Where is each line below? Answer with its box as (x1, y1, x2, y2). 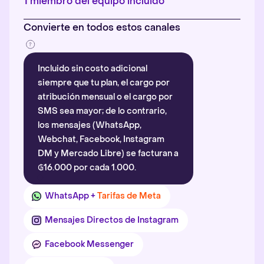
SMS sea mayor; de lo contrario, (38, 105, 167, 117)
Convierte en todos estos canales (24, 21, 180, 34)
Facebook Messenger (45, 239, 134, 250)
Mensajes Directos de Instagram (45, 214, 179, 226)
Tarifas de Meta (97, 190, 161, 202)
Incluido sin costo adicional (38, 63, 147, 74)
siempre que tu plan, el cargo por (38, 77, 170, 88)
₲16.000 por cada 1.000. (38, 162, 136, 173)
